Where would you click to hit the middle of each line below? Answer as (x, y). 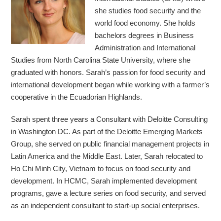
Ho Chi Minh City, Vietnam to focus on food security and (101, 168)
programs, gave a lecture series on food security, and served (109, 193)
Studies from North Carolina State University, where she (101, 60)
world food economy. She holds (145, 23)
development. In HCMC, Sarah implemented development (104, 181)
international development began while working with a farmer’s (110, 84)
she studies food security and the (148, 10)
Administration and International (145, 47)
